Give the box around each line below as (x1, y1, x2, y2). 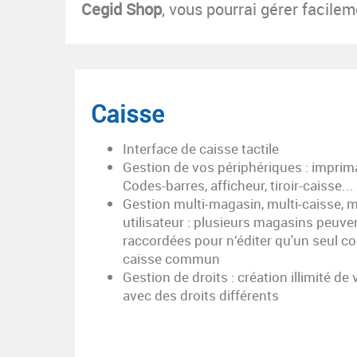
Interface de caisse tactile (123, 139, 279, 158)
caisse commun (123, 249, 220, 268)
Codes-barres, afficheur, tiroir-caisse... (123, 176, 354, 194)
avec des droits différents (123, 286, 279, 304)
